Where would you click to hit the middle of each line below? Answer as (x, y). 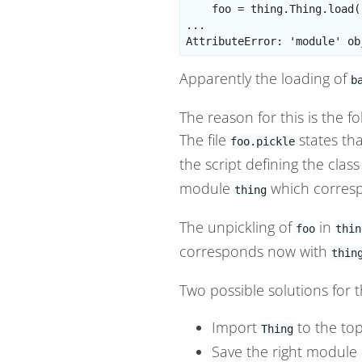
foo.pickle (263, 142)
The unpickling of (238, 227)
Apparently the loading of (265, 79)
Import (236, 328)
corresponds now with (255, 252)
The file (205, 140)
